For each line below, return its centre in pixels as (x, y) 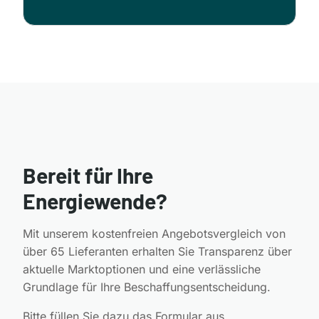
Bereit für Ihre (88, 175)
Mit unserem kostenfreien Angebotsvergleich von (154, 233)
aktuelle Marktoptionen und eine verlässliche (142, 269)
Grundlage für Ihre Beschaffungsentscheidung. (147, 287)
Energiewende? (95, 200)
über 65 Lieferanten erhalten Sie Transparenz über (157, 251)
